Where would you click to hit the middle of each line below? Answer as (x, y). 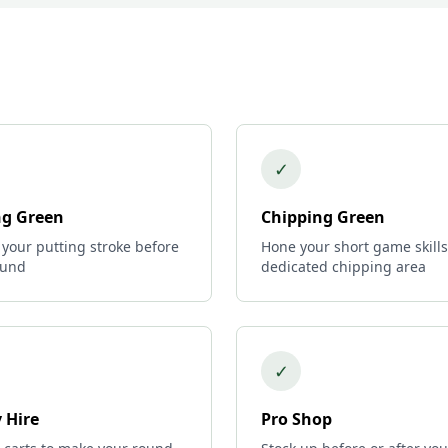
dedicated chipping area (343, 266)
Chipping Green (323, 217)
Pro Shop (296, 419)
